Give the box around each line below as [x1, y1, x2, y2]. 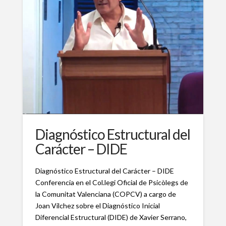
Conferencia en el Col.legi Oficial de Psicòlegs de [35, 178, 188, 187]
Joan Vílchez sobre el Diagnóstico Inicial [35, 201, 160, 210]
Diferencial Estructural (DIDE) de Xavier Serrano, [35, 213, 187, 222]
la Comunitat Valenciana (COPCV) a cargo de [35, 190, 176, 199]
